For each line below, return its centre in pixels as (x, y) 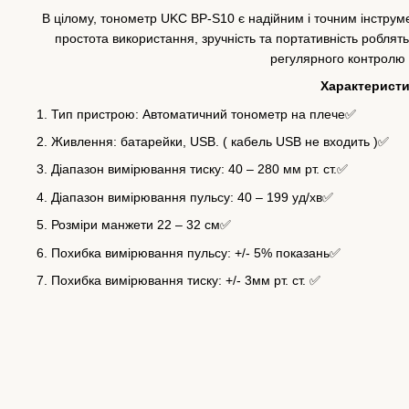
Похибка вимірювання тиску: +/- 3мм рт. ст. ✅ (186, 280)
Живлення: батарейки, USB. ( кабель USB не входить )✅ (220, 142)
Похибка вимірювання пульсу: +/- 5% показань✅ (196, 252)
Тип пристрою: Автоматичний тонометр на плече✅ (204, 114)
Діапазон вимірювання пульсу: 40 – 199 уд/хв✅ (192, 197)
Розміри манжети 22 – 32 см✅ (141, 225)
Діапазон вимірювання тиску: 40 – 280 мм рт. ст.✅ (199, 169)
